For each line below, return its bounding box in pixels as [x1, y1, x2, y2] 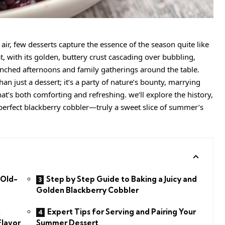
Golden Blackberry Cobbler [36, 185, 139, 195]
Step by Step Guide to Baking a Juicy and [46, 174, 197, 184]
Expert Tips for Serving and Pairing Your [47, 207, 196, 217]
